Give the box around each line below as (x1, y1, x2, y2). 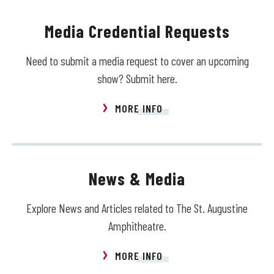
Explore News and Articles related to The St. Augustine (26, 201, 248, 216)
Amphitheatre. (108, 218, 166, 234)
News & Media (89, 168, 185, 190)
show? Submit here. (97, 71, 177, 86)
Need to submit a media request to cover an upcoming (25, 53, 249, 68)
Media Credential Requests (44, 21, 230, 42)
